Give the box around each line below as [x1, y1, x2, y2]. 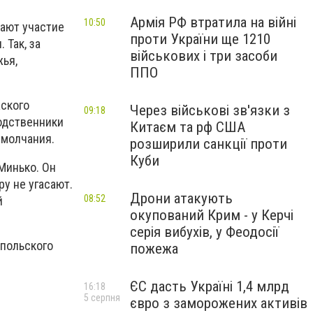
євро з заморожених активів [130, 295, 307, 312]
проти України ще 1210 [130, 31, 270, 48]
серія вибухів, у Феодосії [130, 224, 279, 240]
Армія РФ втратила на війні [130, 14, 296, 31]
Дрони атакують [130, 190, 233, 207]
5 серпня [84, 292, 120, 303]
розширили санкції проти [130, 136, 287, 152]
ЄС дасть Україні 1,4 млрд [130, 278, 289, 295]
